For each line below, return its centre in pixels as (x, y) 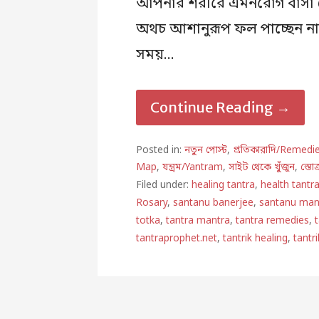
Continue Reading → (221, 108)
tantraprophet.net (177, 239)
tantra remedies (273, 221)
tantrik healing (256, 239)
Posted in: (161, 151)
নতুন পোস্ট (206, 151)
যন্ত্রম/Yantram (193, 168)
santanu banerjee (214, 203)
